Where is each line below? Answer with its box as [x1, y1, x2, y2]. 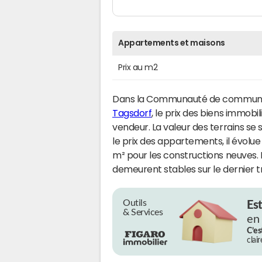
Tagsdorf [112, 108, 152, 118]
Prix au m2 [118, 63, 158, 71]
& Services [123, 207, 163, 217]
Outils [123, 198, 147, 208]
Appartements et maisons [118, 38, 225, 47]
